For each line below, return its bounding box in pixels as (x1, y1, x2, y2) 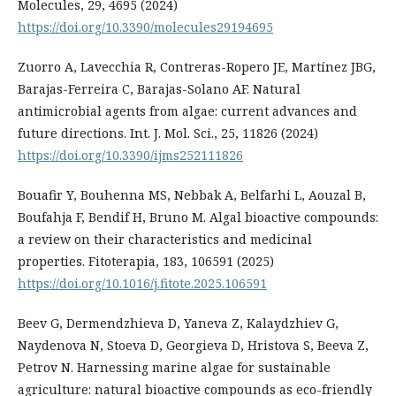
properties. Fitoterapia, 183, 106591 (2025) (18, 253, 274, 270)
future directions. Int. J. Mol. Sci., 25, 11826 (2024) (18, 125, 318, 142)
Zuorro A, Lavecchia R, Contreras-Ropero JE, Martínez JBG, (18, 58, 376, 76)
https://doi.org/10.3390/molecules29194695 (18, 19, 273, 36)
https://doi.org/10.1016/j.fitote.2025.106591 (18, 275, 267, 293)
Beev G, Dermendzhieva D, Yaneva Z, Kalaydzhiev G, (18, 315, 339, 332)
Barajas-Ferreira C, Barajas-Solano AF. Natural (18, 80, 301, 98)
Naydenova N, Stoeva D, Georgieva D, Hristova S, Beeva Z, (18, 337, 369, 354)
